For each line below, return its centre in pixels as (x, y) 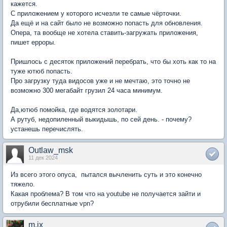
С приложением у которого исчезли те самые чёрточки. (96, 13)
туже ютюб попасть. (42, 71)
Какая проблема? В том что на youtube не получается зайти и (106, 194)
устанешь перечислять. (47, 129)
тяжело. (24, 184)
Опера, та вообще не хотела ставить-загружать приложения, (104, 33)
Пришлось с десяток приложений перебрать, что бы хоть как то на (113, 62)
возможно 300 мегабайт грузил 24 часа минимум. (87, 90)
